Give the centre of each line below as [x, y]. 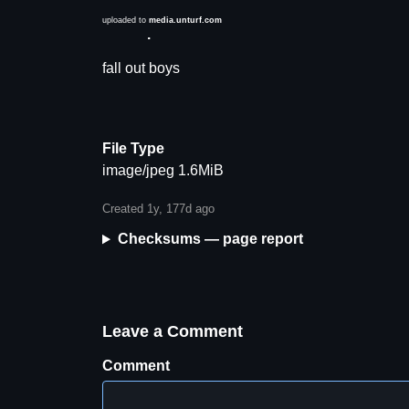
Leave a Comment [173, 332]
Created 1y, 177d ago [158, 209]
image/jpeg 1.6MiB [163, 171]
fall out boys [141, 68]
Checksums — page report [210, 239]
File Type [133, 149]
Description [142, 32]
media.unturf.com [185, 21]
